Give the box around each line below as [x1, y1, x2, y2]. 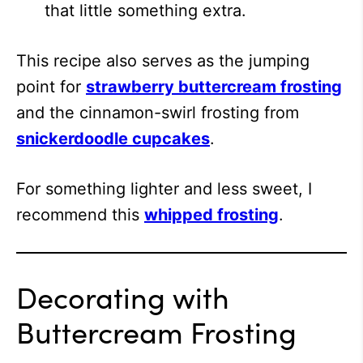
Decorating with [16, 275, 229, 317]
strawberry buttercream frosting [86, 77, 342, 96]
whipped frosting [144, 205, 279, 224]
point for [16, 77, 86, 96]
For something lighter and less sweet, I [16, 179, 312, 199]
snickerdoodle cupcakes [16, 129, 210, 148]
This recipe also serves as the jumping [16, 51, 310, 70]
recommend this [16, 205, 144, 224]
